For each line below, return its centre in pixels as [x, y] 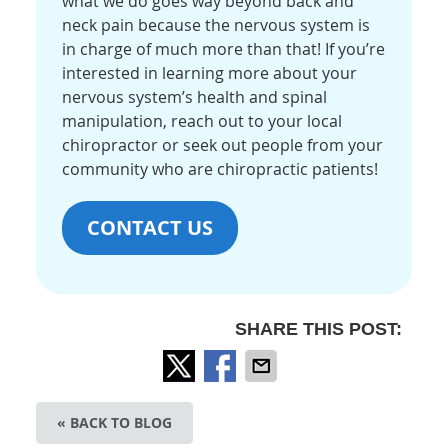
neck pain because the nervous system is [216, 25]
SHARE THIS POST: [318, 329]
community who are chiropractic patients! [220, 169]
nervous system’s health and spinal [195, 97]
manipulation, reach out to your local [202, 121]
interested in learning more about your [210, 73]
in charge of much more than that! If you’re [224, 49]
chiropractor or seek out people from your [223, 145]
